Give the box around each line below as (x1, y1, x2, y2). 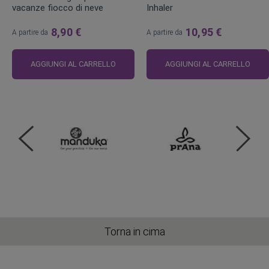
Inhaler (147, 2, 173, 13)
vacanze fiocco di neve (12, 2, 103, 13)
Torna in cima (104, 225, 165, 238)
